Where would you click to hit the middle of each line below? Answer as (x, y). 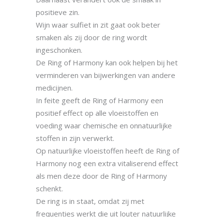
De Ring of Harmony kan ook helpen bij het (107, 62)
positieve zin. (58, 12)
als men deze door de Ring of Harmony (101, 176)
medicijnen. (54, 88)
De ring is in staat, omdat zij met (90, 201)
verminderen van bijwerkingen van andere (106, 75)
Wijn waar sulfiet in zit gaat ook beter (98, 25)
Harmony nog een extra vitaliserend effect (107, 163)
